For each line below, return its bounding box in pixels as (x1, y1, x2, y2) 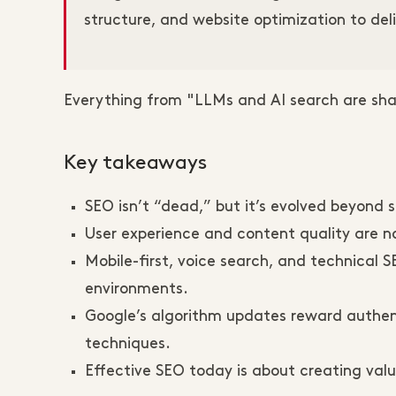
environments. (85, 282, 188, 296)
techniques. (85, 337, 171, 351)
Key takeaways (64, 153, 207, 172)
